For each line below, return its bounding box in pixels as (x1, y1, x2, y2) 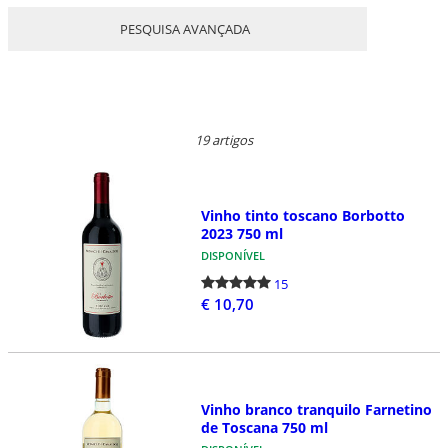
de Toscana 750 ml (200, 417, 328, 437)
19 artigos (195, 130, 253, 149)
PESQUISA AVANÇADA (120, 19, 250, 38)
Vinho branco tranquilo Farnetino (200, 399, 432, 419)
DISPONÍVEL (200, 247, 265, 263)
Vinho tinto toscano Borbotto (200, 205, 405, 225)
